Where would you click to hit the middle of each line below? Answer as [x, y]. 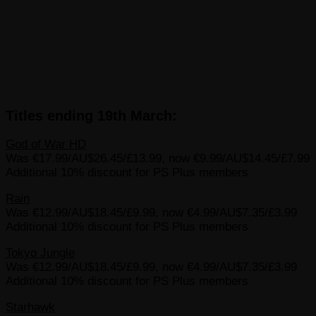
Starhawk [30, 308]
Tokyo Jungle [40, 253]
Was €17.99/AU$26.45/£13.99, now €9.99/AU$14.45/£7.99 [158, 159]
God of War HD [46, 145]
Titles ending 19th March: [91, 115]
